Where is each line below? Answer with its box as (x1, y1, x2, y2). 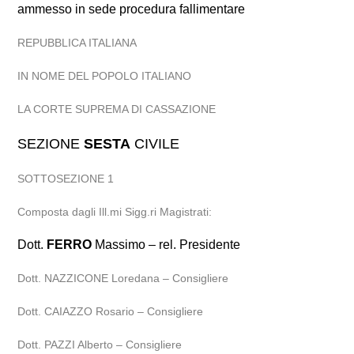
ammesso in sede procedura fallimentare (17, 2, 246, 16)
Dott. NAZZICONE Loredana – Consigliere (17, 272, 229, 284)
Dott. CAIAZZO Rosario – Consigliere (17, 305, 204, 318)
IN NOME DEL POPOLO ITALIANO (17, 70, 192, 82)
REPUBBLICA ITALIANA (17, 36, 137, 49)
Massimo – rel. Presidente (92, 238, 241, 251)
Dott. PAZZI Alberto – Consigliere (17, 338, 183, 351)
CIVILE (130, 136, 180, 152)
